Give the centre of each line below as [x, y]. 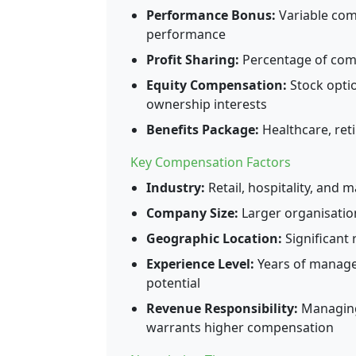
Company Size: [192, 213]
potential [173, 283]
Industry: [176, 188]
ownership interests [207, 104]
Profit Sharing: [193, 60]
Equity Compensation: [217, 85]
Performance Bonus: [211, 15]
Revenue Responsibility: [222, 308]
